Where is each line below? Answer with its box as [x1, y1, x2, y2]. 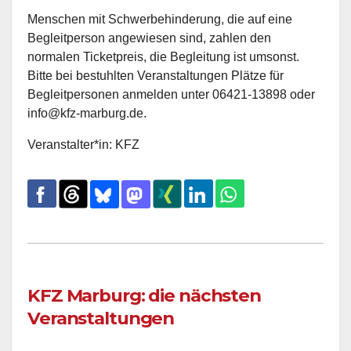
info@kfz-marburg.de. [27, 107, 147, 121]
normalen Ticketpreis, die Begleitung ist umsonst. [27, 50, 299, 64]
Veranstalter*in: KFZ [27, 138, 139, 152]
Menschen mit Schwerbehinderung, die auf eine [27, 13, 292, 27]
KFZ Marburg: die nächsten [27, 284, 262, 306]
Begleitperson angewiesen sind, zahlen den [27, 31, 271, 45]
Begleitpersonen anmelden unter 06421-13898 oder [27, 88, 315, 102]
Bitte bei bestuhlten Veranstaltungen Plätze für [27, 69, 284, 83]
